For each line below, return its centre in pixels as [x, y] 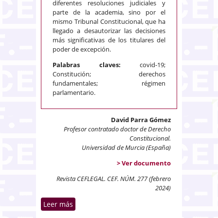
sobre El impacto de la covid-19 [127, 204]
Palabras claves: [96, 65]
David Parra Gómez [141, 120]
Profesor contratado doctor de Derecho [117, 129]
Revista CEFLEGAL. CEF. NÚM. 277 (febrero [114, 179]
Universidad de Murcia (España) [126, 148]
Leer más [58, 204]
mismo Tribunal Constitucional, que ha [109, 22]
